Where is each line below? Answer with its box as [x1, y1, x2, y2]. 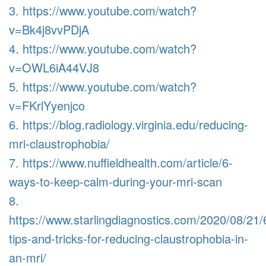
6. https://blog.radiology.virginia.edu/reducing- [9, 116, 248, 133]
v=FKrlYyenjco [9, 97, 85, 114]
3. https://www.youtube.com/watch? [9, 2, 197, 19]
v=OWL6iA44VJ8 [9, 59, 99, 76]
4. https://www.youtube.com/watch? [9, 40, 197, 57]
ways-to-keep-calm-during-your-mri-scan [9, 173, 222, 190]
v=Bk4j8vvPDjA [9, 21, 89, 38]
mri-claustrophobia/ [9, 135, 110, 152]
